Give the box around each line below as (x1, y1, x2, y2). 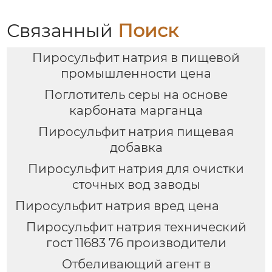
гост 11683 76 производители (46, 235, 226, 250)
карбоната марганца (69, 103, 203, 118)
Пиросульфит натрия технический (25, 219, 246, 234)
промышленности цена (61, 66, 211, 81)
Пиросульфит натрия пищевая (38, 124, 234, 139)
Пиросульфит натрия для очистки (28, 161, 244, 176)
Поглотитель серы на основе (44, 87, 228, 103)
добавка (109, 140, 163, 155)
